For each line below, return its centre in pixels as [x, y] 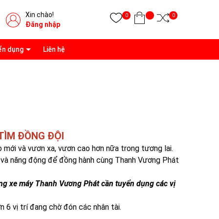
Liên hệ [54, 49]
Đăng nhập [43, 24]
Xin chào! [40, 15]
